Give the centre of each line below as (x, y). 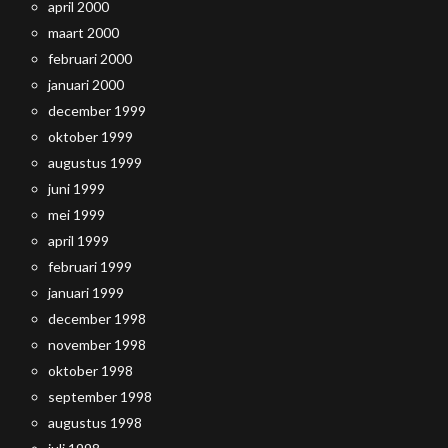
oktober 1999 (90, 136)
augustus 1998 (95, 422)
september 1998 (100, 396)
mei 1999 (76, 214)
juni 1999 (76, 188)
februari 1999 (90, 266)
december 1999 (97, 110)
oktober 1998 (90, 370)
